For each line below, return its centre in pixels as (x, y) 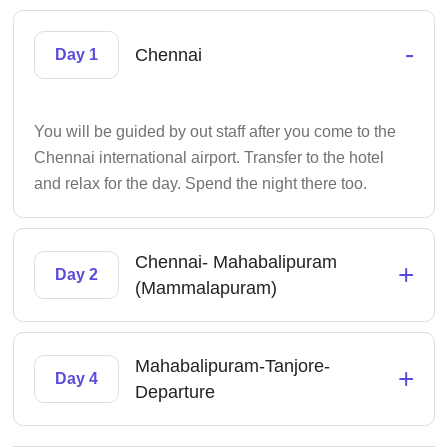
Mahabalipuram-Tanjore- (233, 366)
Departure (175, 392)
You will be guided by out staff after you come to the (215, 131)
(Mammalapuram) (206, 288)
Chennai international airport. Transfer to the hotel (209, 157)
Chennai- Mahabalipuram (236, 262)
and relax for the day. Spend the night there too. (201, 183)
